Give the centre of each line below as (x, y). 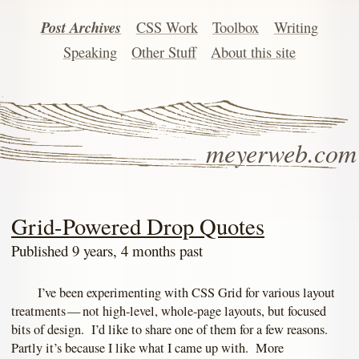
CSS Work (167, 28)
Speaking (90, 52)
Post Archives (81, 28)
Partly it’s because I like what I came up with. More (147, 348)
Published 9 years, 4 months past (107, 251)
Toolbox (236, 28)
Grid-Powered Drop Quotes (138, 226)
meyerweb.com (281, 152)
